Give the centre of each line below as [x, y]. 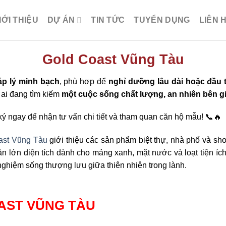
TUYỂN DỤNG [162, 20]
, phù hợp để [84, 81]
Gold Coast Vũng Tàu [113, 59]
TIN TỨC [108, 20]
